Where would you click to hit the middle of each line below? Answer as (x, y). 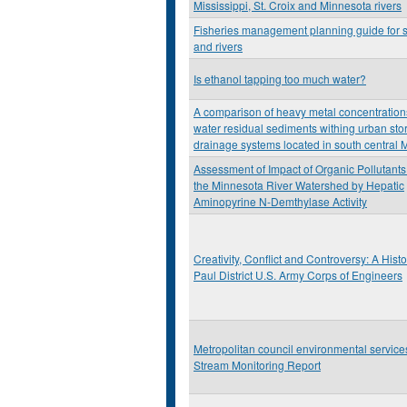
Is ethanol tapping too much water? (280, 79)
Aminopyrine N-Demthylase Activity (280, 201)
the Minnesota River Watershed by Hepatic (299, 185)
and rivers (218, 46)
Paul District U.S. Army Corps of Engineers (298, 275)
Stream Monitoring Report (257, 365)
